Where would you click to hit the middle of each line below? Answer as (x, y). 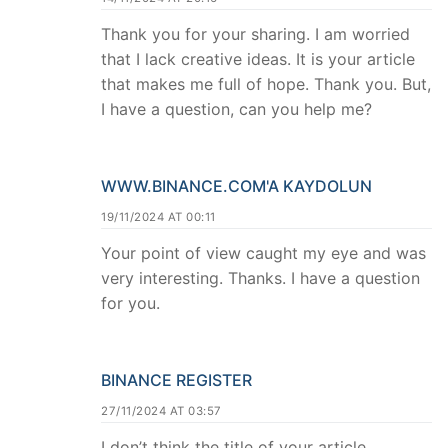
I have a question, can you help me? (236, 109)
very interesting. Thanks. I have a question (260, 278)
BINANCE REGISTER (176, 379)
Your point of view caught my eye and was (263, 253)
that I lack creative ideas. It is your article (258, 59)
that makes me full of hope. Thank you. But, (266, 84)
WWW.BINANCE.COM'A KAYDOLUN (236, 186)
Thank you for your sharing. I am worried (255, 34)
